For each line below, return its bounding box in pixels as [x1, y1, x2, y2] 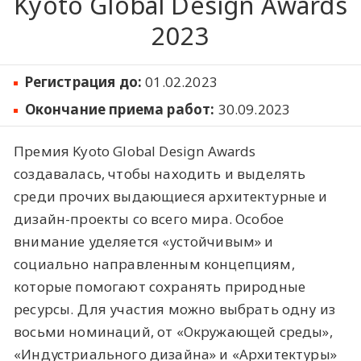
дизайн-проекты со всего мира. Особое [14, 209, 284, 228]
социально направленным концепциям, [14, 254, 295, 273]
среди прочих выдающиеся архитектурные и [14, 186, 328, 205]
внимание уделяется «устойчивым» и [14, 231, 274, 251]
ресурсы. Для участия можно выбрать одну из [14, 299, 336, 318]
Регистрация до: [24, 73, 143, 92]
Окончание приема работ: [24, 99, 215, 118]
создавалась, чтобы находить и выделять [14, 164, 306, 183]
